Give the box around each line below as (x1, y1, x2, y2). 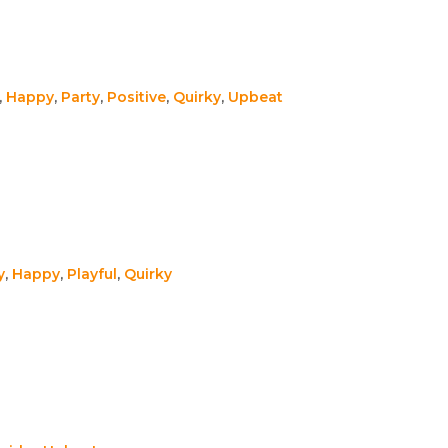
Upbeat (228, 87, 283, 106)
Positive (107, 87, 166, 106)
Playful (67, 264, 117, 283)
